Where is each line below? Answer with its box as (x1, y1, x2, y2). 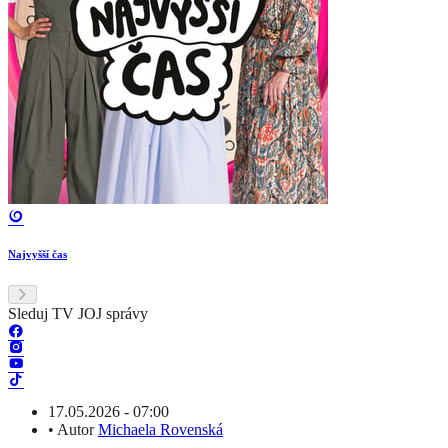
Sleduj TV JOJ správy (8, 305, 148, 323)
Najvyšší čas (8, 248, 67, 261)
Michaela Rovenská (98, 421, 223, 439)
